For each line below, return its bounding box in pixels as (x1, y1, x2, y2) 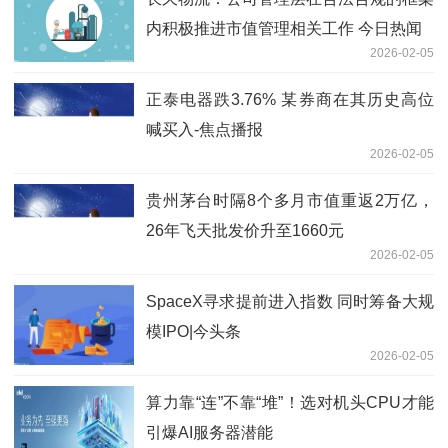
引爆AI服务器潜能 (146, 424, 273, 442)
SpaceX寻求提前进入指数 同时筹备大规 (146, 293, 434, 311)
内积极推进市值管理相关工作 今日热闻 (146, 20, 422, 38)
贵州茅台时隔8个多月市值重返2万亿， (146, 192, 434, 210)
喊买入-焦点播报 (146, 121, 263, 139)
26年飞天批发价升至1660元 (146, 222, 344, 240)
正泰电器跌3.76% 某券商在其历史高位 (146, 91, 434, 109)
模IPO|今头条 (146, 323, 241, 341)
